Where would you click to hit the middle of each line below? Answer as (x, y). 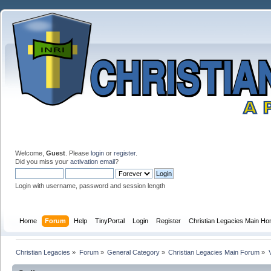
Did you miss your (43, 161)
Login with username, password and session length (90, 185)
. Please (78, 153)
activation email (93, 161)
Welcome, (31, 153)
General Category (133, 252)
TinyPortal (110, 220)
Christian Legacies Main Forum (214, 252)
